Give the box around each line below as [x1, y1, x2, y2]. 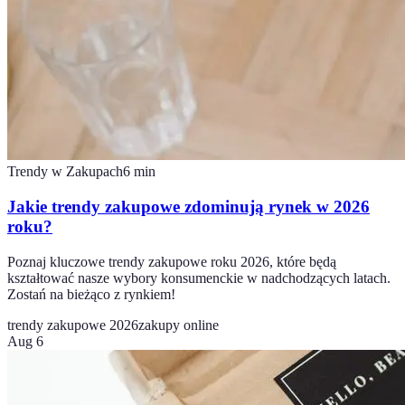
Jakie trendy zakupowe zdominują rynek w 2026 [7, 196, 370, 216]
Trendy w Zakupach [7, 164, 123, 180]
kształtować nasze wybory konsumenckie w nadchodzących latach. [7, 269, 391, 286]
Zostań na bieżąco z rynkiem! [7, 286, 175, 302]
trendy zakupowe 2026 [7, 316, 138, 333]
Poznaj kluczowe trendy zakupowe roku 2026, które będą [7, 253, 336, 269]
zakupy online [138, 316, 219, 333]
